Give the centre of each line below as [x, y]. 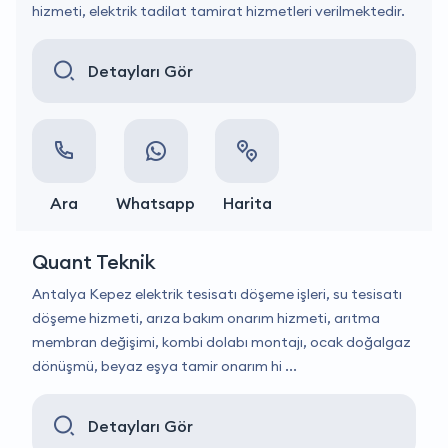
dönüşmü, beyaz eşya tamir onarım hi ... [164, 366]
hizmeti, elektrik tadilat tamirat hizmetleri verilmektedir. [218, 11]
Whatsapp [155, 203]
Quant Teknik [93, 261]
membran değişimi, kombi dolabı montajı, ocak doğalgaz [221, 342]
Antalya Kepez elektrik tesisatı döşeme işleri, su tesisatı [217, 294]
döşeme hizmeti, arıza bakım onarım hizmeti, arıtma [206, 318]
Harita [247, 203]
